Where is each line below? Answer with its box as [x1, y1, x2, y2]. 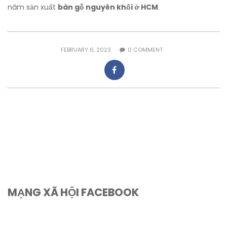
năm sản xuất [8, 2, 58, 12]
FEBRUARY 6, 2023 [61, 46, 112, 54]
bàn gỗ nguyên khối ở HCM [58, 2, 158, 12]
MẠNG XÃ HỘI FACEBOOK [8, 185, 139, 200]
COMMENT [132, 46, 163, 54]
